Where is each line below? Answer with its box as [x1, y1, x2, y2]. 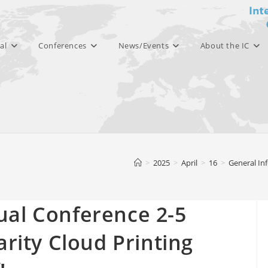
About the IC [200, 40, 249, 51]
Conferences [38, 40, 87, 51]
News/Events [118, 40, 169, 51]
